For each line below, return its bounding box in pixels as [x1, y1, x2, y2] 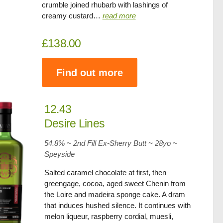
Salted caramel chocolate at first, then [44, 168, 166, 177]
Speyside [44, 150, 75, 158]
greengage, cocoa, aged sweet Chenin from [44, 179, 186, 188]
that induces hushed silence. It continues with [44, 201, 191, 210]
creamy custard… [41, 11, 103, 20]
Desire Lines [44, 117, 105, 130]
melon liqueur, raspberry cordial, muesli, [44, 212, 173, 221]
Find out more [56, 67, 123, 78]
